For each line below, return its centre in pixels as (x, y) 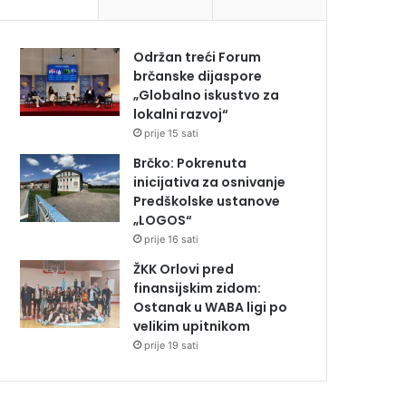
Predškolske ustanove (207, 202)
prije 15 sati (172, 134)
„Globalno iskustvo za (207, 96)
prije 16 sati (172, 240)
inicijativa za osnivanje (210, 183)
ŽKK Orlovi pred (184, 270)
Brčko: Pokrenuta (190, 164)
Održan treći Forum (198, 58)
